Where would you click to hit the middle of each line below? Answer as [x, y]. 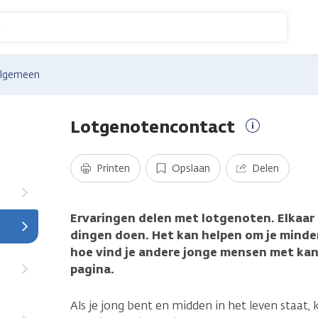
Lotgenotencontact [153, 127]
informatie [282, 159]
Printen [113, 169]
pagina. [92, 269]
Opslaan [191, 169]
